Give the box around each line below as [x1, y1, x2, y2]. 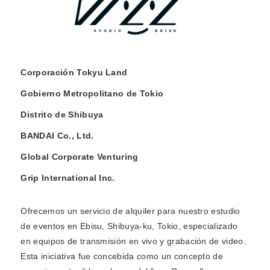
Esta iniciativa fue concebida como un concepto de [20, 251, 224, 262]
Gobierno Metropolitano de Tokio [20, 89, 164, 99]
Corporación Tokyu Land [20, 67, 128, 78]
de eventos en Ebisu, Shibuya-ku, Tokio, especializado [20, 221, 238, 231]
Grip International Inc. [20, 173, 115, 183]
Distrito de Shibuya [20, 110, 104, 120]
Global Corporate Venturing [20, 152, 139, 162]
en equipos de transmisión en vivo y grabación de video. [20, 236, 246, 246]
